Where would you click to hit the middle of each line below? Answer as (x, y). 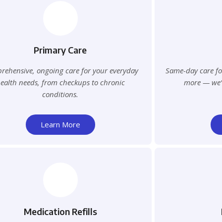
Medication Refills (60, 212)
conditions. (60, 94)
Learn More (60, 125)
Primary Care (60, 50)
